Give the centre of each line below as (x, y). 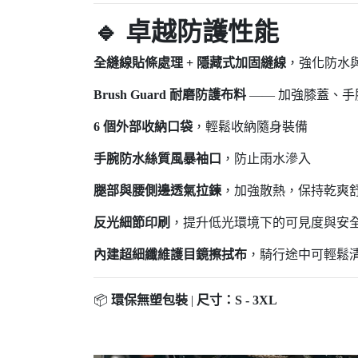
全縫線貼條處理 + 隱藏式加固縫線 (190, 63)
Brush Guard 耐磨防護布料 (170, 95)
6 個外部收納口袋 (143, 127)
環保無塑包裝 (149, 300)
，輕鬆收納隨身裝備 (250, 127)
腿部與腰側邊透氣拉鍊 (157, 191)
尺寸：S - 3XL (237, 300)
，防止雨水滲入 (266, 159)
